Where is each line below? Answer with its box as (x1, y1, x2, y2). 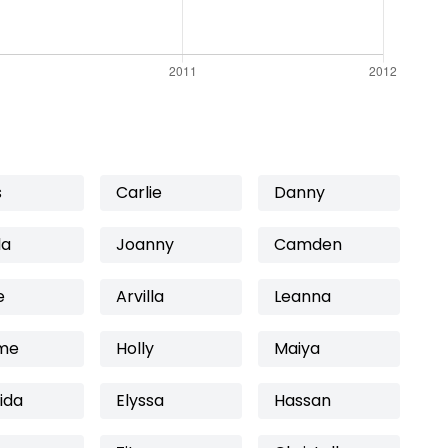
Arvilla (116, 285, 164, 308)
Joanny (116, 233, 174, 256)
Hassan (274, 389, 331, 412)
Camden (274, 233, 342, 256)
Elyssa (116, 389, 164, 412)
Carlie (116, 181, 162, 204)
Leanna (274, 285, 331, 308)
